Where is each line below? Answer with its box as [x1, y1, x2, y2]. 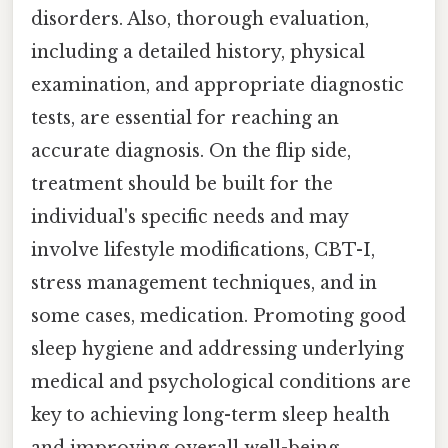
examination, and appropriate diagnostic [31, 73, 404, 96]
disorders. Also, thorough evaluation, [31, 7, 369, 30]
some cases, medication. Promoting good [31, 304, 406, 327]
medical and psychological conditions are [31, 370, 411, 393]
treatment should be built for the [31, 172, 333, 195]
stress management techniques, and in [31, 271, 377, 294]
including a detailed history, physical [31, 40, 365, 63]
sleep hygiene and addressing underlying [31, 337, 404, 360]
